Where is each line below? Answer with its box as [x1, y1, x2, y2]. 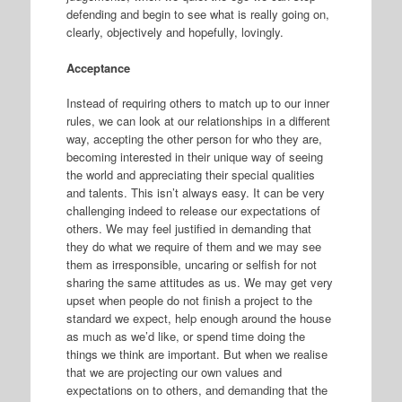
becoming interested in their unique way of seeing [66, 148, 323, 166]
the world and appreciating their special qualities [66, 166, 315, 184]
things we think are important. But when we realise [66, 345, 328, 363]
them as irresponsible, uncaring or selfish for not [66, 256, 317, 274]
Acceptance [66, 58, 130, 76]
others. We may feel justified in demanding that [66, 220, 311, 238]
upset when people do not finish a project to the [66, 292, 312, 310]
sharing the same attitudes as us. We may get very [66, 274, 333, 292]
